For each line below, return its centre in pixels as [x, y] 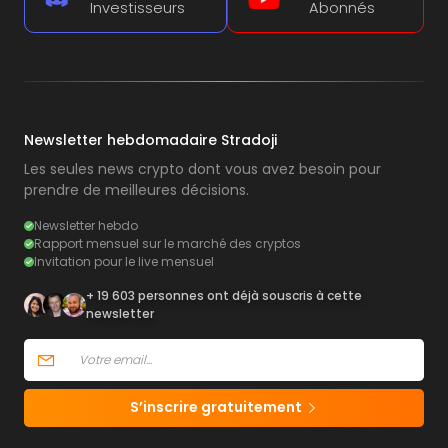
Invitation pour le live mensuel [124, 261]
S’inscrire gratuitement [217, 407]
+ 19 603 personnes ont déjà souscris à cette [224, 295]
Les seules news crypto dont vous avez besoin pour [202, 169]
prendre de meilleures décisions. [136, 190]
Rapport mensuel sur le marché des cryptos [167, 243]
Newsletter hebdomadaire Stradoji [150, 140]
